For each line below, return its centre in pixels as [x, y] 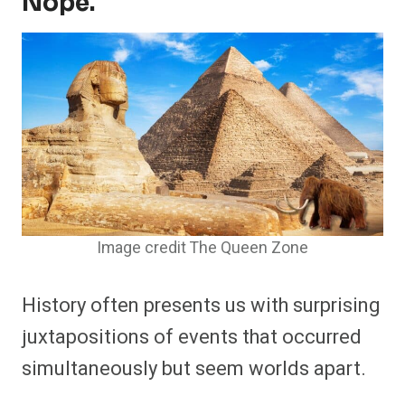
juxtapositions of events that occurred [192, 338]
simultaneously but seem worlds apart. [196, 369]
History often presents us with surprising [201, 306]
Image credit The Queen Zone [202, 249]
